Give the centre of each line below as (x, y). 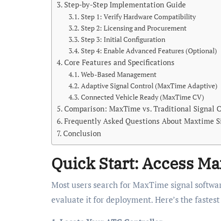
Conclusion (82, 133)
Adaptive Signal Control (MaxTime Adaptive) (149, 86)
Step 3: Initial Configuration (123, 40)
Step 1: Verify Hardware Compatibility (138, 17)
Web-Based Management (118, 75)
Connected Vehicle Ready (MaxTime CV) (142, 97)
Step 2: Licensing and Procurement (133, 28)
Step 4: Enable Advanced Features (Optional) (149, 51)
